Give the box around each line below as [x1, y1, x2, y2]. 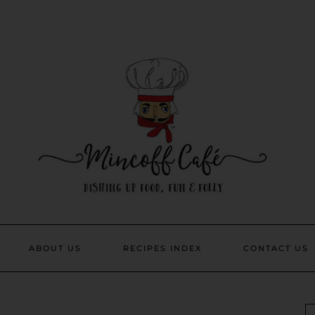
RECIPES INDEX [122, 243, 202, 253]
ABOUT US [28, 243, 82, 253]
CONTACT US [243, 243, 309, 253]
